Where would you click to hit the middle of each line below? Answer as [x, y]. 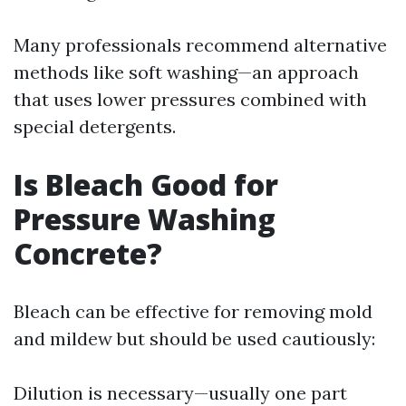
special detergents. [95, 126]
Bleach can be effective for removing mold [193, 311]
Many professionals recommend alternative [200, 45]
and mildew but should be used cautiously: [194, 338]
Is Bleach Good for [146, 184]
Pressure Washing [145, 219]
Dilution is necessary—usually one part [180, 393]
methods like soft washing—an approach [186, 72]
